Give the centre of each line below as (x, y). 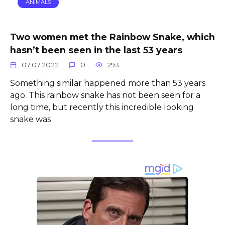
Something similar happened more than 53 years (108, 83)
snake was (30, 120)
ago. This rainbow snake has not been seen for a (105, 95)
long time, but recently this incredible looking (102, 107)
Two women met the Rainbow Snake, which (113, 37)
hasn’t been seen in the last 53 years (96, 50)
